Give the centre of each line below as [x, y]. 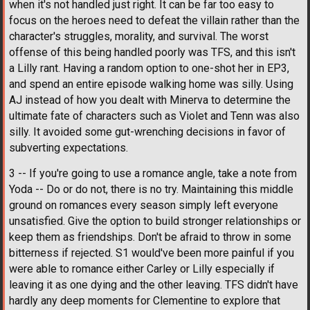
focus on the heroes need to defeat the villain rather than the [154, 21]
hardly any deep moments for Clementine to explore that [145, 301]
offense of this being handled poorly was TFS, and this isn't [152, 53]
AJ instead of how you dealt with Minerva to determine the [150, 100]
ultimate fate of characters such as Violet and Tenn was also [154, 116]
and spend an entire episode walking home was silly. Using [151, 84]
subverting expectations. [69, 148]
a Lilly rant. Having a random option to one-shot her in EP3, [149, 69]
